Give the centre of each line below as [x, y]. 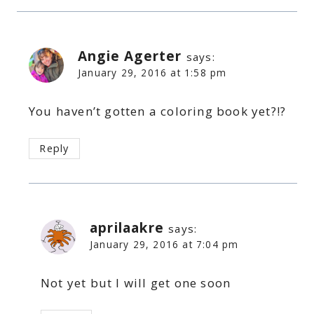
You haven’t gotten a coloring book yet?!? [158, 111]
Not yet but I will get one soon [136, 283]
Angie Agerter [130, 56]
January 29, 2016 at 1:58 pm [152, 72]
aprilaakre [127, 228]
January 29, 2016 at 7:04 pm [164, 245]
